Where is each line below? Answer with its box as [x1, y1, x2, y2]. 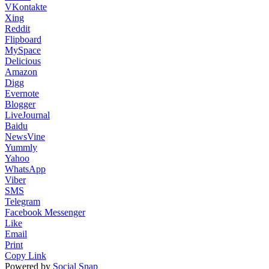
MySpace [5, 45, 41, 55]
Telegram [5, 196, 40, 207]
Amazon [5, 67, 37, 77]
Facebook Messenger [5, 207, 85, 217]
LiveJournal [5, 110, 50, 120]
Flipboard [5, 34, 41, 44]
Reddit [5, 23, 30, 34]
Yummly [5, 142, 37, 153]
